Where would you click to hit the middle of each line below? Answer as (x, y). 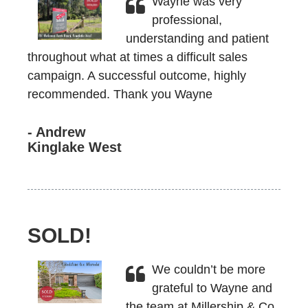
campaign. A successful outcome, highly (137, 76)
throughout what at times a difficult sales (137, 57)
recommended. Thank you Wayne (120, 94)
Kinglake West (75, 147)
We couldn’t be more (208, 269)
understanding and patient (197, 38)
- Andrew (57, 132)
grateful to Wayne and (212, 288)
